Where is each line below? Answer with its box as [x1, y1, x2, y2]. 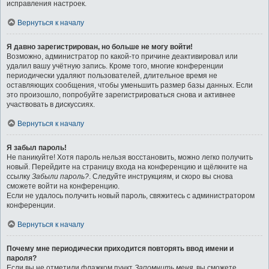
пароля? [7, 254, 37, 262]
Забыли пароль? [32, 172, 89, 181]
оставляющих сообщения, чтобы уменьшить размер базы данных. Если [7, 81, 253, 89]
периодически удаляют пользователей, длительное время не [7, 71, 217, 80]
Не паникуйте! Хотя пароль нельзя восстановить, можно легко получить [7, 153, 253, 162]
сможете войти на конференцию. [7, 182, 119, 190]
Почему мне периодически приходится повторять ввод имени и [7, 244, 234, 253]
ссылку [7, 172, 32, 181]
